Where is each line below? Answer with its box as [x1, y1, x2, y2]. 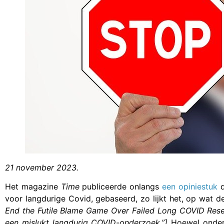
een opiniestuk [161, 181, 217, 192]
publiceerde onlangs [79, 181, 162, 192]
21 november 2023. [5, 162, 78, 172]
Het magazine [5, 181, 61, 192]
